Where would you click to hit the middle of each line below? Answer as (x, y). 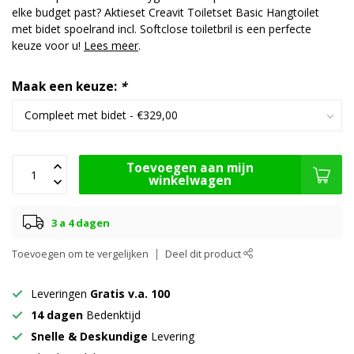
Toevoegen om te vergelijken (80, 254)
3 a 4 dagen (81, 222)
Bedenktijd (112, 315)
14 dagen (57, 315)
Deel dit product (204, 254)
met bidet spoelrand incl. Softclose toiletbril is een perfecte (162, 29)
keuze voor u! (48, 46)
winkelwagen (190, 181)
